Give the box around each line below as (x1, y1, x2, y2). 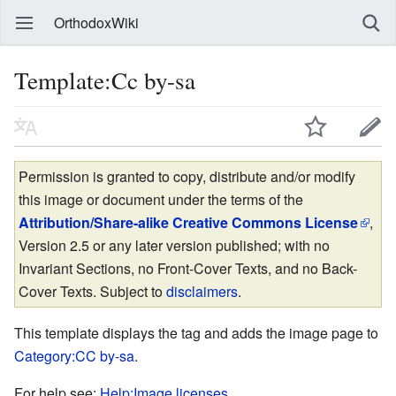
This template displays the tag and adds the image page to (14, 322, 378, 343)
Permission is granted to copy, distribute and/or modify (19, 165, 355, 187)
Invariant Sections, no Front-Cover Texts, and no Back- (19, 257, 357, 278)
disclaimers (166, 280, 238, 301)
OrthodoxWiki (54, 12, 139, 33)
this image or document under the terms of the (19, 188, 303, 209)
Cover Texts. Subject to (19, 280, 166, 301)
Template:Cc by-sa (14, 64, 195, 96)
